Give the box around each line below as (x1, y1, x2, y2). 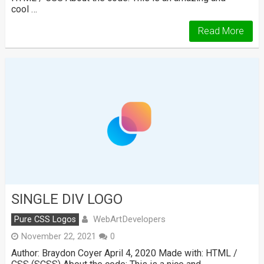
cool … (11, 4, 37, 15)
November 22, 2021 (21, 231, 96, 242)
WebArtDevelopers (93, 213, 166, 225)
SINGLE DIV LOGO (11, 190, 123, 207)
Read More (198, 25, 245, 37)
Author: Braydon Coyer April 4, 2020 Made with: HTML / (11, 247, 237, 259)
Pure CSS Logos (14, 214, 76, 225)
